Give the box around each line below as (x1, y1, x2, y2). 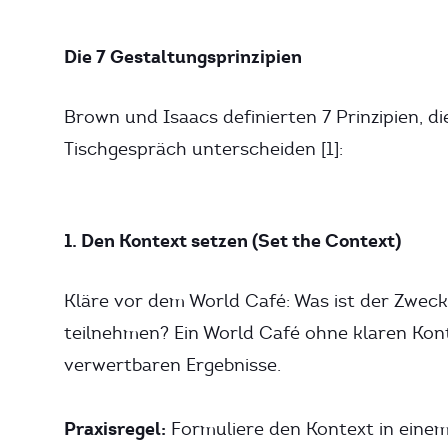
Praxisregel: (64, 417, 166, 440)
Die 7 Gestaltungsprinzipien (64, 45, 302, 68)
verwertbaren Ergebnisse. (64, 354, 281, 376)
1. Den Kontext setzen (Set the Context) (64, 229, 401, 252)
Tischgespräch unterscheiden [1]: (64, 138, 343, 160)
